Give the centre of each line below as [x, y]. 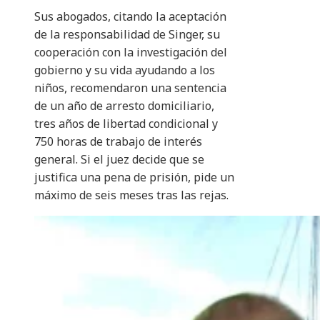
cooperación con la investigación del [131, 52]
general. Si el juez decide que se [119, 160]
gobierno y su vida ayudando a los [125, 70]
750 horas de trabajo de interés [118, 142]
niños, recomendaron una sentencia [130, 88]
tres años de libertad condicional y [126, 124]
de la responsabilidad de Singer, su [127, 35]
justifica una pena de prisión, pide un [134, 177]
